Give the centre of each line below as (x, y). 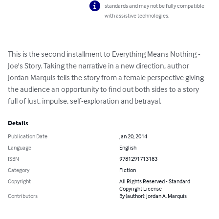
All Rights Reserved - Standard (155, 181)
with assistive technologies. (137, 16)
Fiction (128, 170)
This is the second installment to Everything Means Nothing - (105, 54)
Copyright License (141, 189)
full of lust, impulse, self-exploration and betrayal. (85, 101)
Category (19, 170)
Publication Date (28, 136)
